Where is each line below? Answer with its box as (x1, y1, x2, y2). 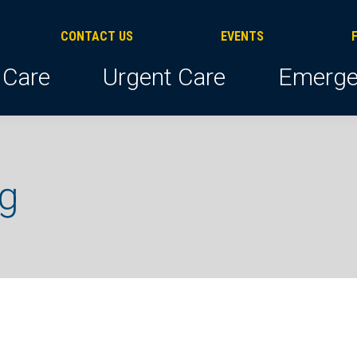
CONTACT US (60, 29, 133, 44)
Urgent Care (102, 63, 226, 91)
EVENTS (220, 29, 264, 44)
